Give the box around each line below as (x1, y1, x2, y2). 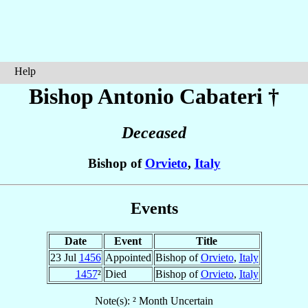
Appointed (104, 251, 151, 263)
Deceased (122, 124, 186, 142)
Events (130, 199, 178, 217)
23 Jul (49, 251, 79, 263)
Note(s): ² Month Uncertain (95, 294, 213, 307)
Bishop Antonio (29, 84, 179, 109)
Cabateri (179, 84, 263, 109)
